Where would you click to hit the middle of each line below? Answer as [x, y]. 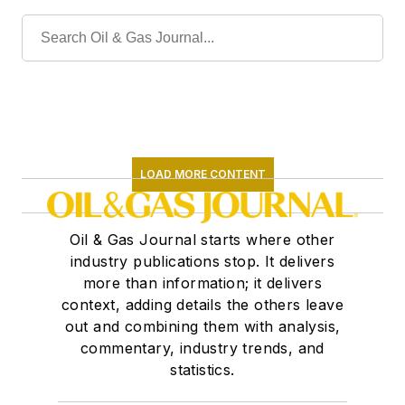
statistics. [202, 369]
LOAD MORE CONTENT [202, 174]
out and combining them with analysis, [202, 326]
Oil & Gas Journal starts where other [202, 239]
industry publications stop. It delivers [202, 261]
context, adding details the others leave [202, 304]
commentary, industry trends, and [202, 348]
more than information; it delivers [202, 283]
